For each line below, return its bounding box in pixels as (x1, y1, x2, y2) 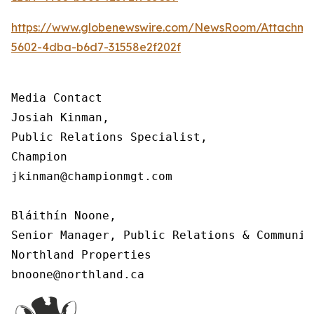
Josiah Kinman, (11, 110, 109, 124)
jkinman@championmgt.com (11, 169, 172, 183)
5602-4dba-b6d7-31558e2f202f (11, 39, 181, 54)
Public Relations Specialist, (11, 130, 207, 144)
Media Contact (11, 90, 102, 104)
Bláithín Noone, (11, 208, 116, 222)
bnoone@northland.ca (11, 267, 144, 281)
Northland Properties (11, 247, 151, 261)
